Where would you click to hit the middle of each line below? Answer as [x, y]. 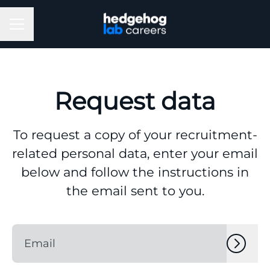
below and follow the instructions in [135, 172]
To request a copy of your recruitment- [135, 135]
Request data [135, 101]
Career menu [41, 30]
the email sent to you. [135, 191]
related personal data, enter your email [135, 153]
